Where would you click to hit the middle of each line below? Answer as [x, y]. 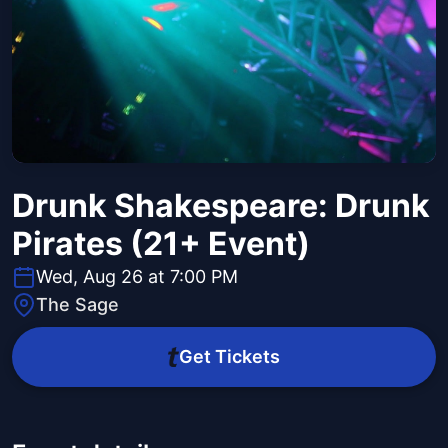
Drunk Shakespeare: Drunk [221, 206]
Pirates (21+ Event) [161, 244]
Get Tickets [229, 357]
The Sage [77, 305]
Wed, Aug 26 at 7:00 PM [137, 277]
